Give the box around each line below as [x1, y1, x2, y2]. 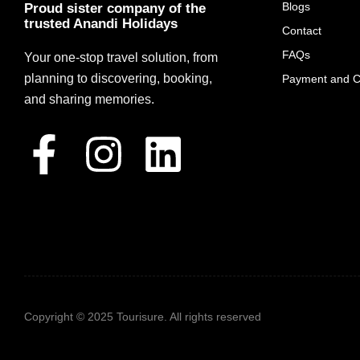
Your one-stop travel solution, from [24, 50, 218, 64]
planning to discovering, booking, [24, 71, 212, 85]
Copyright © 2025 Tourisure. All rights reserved [24, 309, 261, 323]
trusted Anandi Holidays [24, 15, 178, 31]
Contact [282, 23, 321, 37]
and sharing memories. [24, 92, 154, 106]
